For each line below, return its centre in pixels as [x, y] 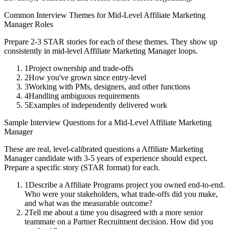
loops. [187, 51]
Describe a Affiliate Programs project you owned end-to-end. [127, 185]
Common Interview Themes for [56, 15]
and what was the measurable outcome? [88, 203]
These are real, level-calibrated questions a [73, 149]
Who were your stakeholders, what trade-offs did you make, [121, 194]
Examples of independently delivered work [98, 105]
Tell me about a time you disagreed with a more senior [116, 213]
